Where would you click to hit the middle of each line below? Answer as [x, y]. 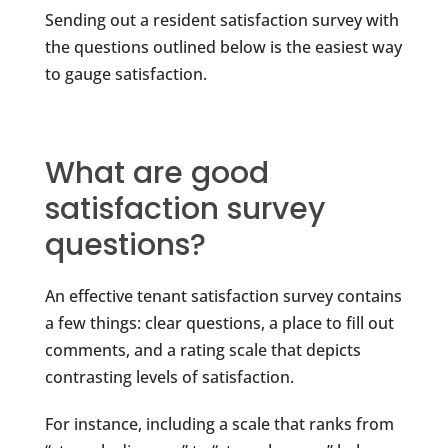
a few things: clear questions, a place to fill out [219, 322]
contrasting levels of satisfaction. [169, 376]
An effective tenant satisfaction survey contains [223, 295]
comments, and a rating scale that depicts [202, 349]
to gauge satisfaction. [125, 73]
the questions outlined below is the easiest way [223, 46]
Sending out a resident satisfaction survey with [221, 19]
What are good [156, 172]
